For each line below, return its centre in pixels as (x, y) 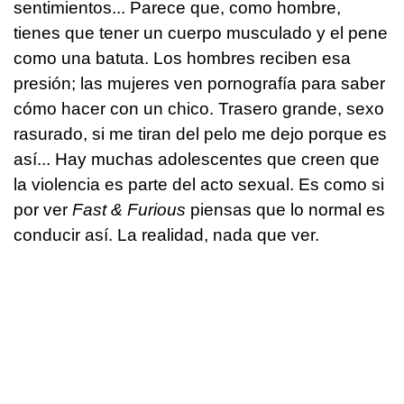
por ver (43, 209)
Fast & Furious (131, 209)
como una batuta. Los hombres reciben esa (182, 58)
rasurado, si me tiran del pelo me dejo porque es (200, 133)
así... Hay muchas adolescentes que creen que (197, 159)
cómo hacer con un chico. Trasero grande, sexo (199, 108)
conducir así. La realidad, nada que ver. (166, 234)
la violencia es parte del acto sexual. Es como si (199, 184)
